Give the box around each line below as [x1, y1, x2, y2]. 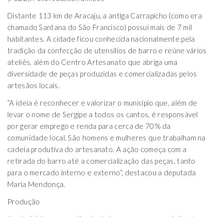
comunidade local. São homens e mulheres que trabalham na [7, 133, 206, 142]
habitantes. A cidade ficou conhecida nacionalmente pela [7, 34, 195, 43]
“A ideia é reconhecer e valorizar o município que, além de [7, 98, 198, 107]
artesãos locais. [7, 80, 60, 90]
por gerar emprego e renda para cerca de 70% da [7, 121, 171, 130]
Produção [7, 197, 40, 206]
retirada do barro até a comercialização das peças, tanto [7, 156, 196, 165]
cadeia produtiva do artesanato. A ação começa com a [7, 144, 187, 154]
